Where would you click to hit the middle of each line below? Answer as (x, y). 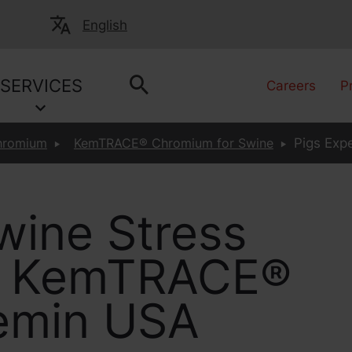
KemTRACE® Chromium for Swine (173, 143)
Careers (291, 86)
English (104, 25)
